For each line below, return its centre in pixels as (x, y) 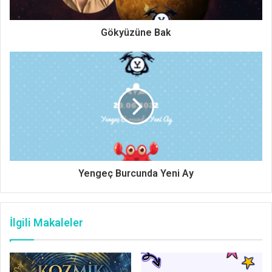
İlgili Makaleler (46, 223)
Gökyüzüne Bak (136, 33)
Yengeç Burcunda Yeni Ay (136, 174)
